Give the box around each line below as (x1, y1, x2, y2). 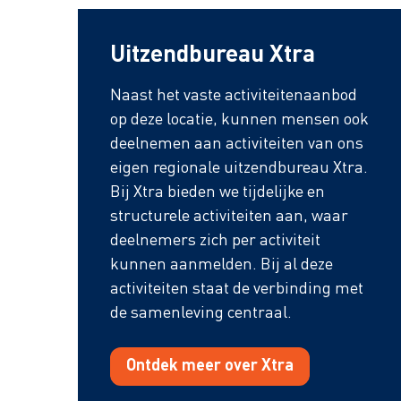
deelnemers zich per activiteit (110, 233, 320, 250)
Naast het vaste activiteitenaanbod (110, 88, 357, 105)
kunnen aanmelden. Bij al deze (110, 257, 333, 274)
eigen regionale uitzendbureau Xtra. (110, 160, 368, 177)
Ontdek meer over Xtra (126, 358, 294, 375)
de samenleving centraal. (110, 305, 292, 322)
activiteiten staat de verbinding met (110, 281, 363, 298)
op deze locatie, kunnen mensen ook (110, 112, 369, 129)
